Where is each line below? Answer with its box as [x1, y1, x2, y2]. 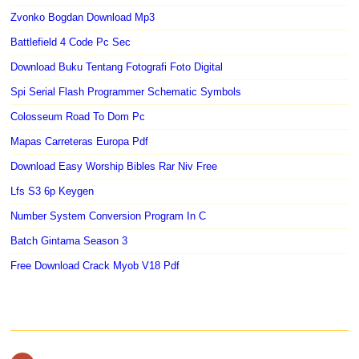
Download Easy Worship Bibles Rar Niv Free [10, 159, 218, 172]
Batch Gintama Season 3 [10, 234, 128, 247]
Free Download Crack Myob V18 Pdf [10, 259, 180, 272]
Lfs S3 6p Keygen [10, 184, 95, 197]
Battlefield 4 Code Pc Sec [10, 35, 131, 48]
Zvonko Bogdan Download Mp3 [10, 10, 155, 23]
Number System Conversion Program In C [10, 209, 207, 222]
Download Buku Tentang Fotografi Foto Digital [10, 60, 224, 73]
